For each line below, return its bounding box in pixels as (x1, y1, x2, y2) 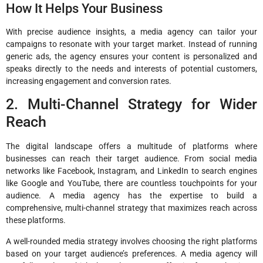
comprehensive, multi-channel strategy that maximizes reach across (6, 203, 257, 213)
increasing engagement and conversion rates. (6, 76, 171, 86)
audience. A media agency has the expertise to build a (6, 191, 257, 201)
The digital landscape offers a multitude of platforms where (6, 141, 257, 151)
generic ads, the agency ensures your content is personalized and (6, 52, 257, 62)
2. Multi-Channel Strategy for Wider (6, 96, 257, 113)
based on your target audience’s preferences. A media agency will (6, 248, 257, 258)
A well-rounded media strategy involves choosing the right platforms (6, 236, 257, 246)
